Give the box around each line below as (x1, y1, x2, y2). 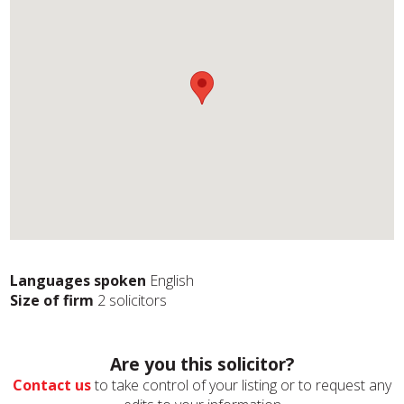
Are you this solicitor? (110, 352, 294, 376)
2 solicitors (94, 290, 168, 310)
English (146, 271, 198, 290)
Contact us (13, 375, 91, 395)
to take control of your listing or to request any (91, 375, 391, 395)
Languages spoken (10, 271, 147, 290)
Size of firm (10, 290, 95, 310)
